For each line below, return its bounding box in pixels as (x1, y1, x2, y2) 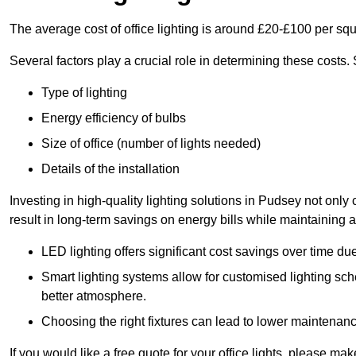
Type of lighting (41, 86, 127, 100)
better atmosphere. (41, 289, 146, 304)
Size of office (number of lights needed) (41, 137, 261, 151)
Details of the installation (41, 162, 180, 176)
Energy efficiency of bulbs (41, 111, 186, 126)
